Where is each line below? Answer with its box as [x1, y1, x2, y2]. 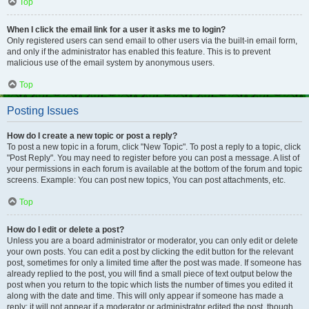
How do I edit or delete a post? [7, 225, 124, 235]
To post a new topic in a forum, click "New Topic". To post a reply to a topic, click [7, 142, 301, 152]
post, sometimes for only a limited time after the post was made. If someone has [7, 258, 301, 268]
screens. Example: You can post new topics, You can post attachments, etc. [7, 175, 286, 185]
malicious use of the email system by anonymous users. [7, 58, 215, 68]
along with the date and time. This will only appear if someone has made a [7, 291, 283, 301]
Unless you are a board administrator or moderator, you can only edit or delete [7, 236, 298, 246]
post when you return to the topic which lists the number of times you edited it [7, 280, 292, 290]
